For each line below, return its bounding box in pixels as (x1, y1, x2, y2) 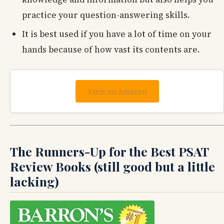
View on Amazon (87, 86, 147, 96)
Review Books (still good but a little (10, 157, 215, 174)
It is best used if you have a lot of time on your (22, 27, 211, 40)
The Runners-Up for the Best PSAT (10, 142, 208, 159)
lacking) (10, 172, 59, 189)
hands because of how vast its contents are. (22, 43, 200, 55)
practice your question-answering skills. (22, 9, 190, 21)
